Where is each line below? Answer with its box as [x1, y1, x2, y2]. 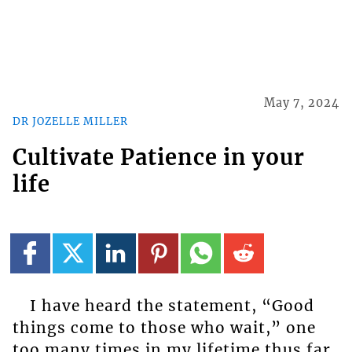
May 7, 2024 [264, 96, 340, 111]
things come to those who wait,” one [12, 317, 316, 337]
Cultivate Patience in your [12, 144, 305, 171]
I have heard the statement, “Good [29, 295, 314, 315]
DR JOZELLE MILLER [12, 114, 128, 127]
